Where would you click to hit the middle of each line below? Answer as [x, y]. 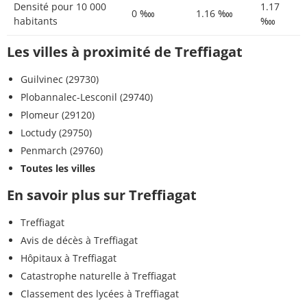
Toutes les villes [58, 169]
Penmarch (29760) [62, 151]
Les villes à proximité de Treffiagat [125, 52]
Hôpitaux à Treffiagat [69, 258]
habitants [36, 21]
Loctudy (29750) [56, 133]
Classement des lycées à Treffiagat [100, 294]
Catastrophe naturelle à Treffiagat [98, 276]
